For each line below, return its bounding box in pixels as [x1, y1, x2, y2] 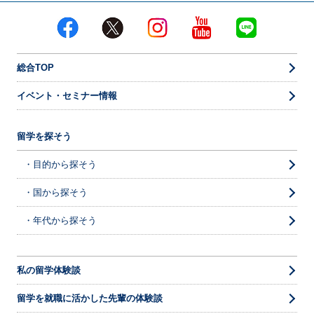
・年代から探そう [23, 215, 97, 226]
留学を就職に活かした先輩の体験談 [16, 293, 163, 304]
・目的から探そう [23, 159, 97, 170]
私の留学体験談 [16, 265, 81, 276]
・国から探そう [23, 187, 88, 198]
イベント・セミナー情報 [16, 90, 117, 102]
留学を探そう [16, 131, 71, 142]
